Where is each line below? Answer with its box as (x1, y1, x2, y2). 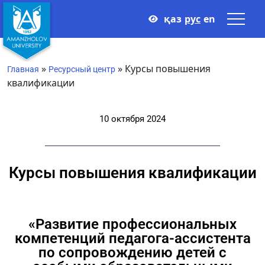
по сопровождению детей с (38, 244, 227, 261)
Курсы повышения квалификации (8, 164, 257, 182)
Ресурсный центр (49, 64, 115, 74)
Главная (7, 64, 39, 74)
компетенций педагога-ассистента (14, 230, 251, 247)
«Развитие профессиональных (28, 216, 237, 232)
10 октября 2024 (99, 114, 166, 124)
